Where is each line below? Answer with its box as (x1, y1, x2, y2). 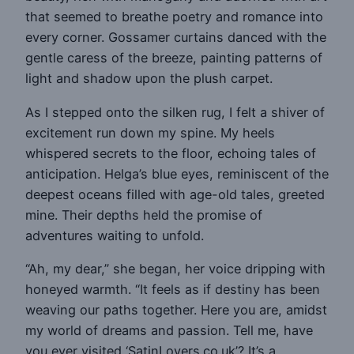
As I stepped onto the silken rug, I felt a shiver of (25, 104, 325, 120)
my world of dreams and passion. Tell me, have (25, 322, 313, 339)
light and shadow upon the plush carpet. (25, 70, 273, 87)
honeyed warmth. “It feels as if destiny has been (25, 281, 320, 298)
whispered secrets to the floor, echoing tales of (25, 145, 316, 161)
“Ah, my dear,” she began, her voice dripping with (25, 261, 326, 277)
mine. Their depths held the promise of (25, 206, 262, 223)
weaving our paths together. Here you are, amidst (25, 302, 327, 318)
